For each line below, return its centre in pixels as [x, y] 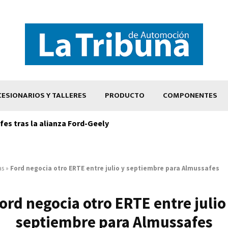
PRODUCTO [125, 95]
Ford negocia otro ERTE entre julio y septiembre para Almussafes [115, 168]
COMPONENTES [190, 95]
